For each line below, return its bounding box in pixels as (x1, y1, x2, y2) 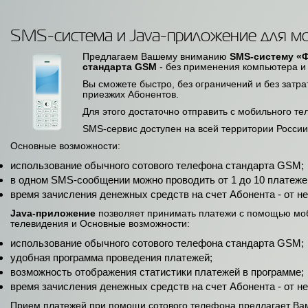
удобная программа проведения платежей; (10, 251, 212, 263)
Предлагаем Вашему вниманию (82, 50, 230, 62)
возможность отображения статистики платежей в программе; (10, 265, 304, 278)
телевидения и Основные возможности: (10, 217, 190, 229)
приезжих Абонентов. (82, 88, 179, 100)
